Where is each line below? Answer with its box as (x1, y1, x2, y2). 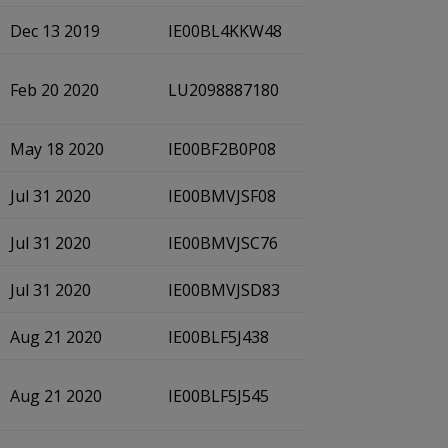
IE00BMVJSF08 (168, 185, 276, 207)
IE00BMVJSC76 (168, 232, 278, 254)
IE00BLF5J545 (168, 385, 269, 407)
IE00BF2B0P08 (168, 138, 276, 160)
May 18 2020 (10, 138, 104, 160)
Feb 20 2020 (10, 79, 99, 101)
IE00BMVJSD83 (168, 279, 280, 301)
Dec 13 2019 (10, 20, 100, 42)
